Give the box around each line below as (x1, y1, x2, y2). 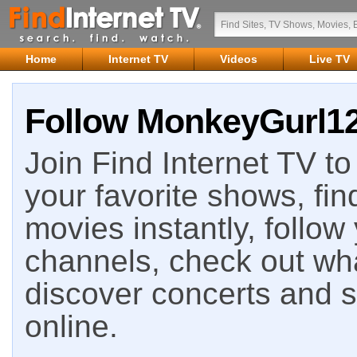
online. (25, 309, 118, 343)
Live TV (309, 53, 350, 65)
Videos (220, 53, 257, 65)
